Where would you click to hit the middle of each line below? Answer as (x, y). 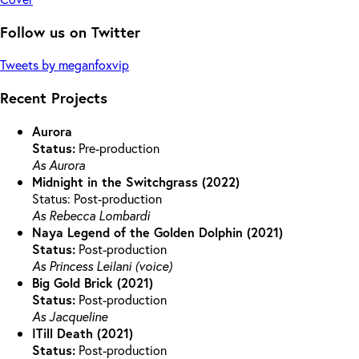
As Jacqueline (70, 316)
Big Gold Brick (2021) (93, 282)
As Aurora (58, 164)
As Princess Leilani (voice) (102, 265)
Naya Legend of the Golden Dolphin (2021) (157, 232)
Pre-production (117, 147)
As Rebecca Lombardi (91, 215)
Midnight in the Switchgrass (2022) (136, 181)
